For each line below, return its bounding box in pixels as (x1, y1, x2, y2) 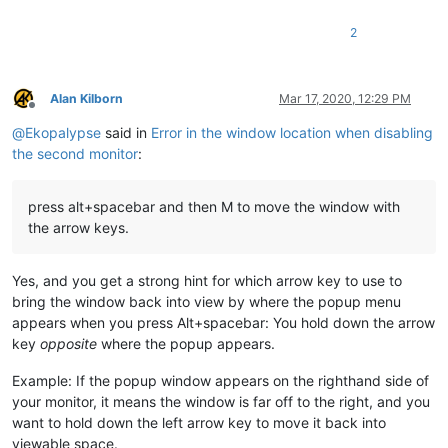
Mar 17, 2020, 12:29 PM (279, 90, 411, 106)
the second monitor (12, 144, 138, 162)
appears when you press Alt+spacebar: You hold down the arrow (12, 313, 435, 331)
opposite (40, 334, 97, 352)
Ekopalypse (25, 123, 101, 141)
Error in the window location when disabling (151, 123, 433, 141)
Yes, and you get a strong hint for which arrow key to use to (12, 271, 402, 289)
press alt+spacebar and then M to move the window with (28, 197, 400, 215)
